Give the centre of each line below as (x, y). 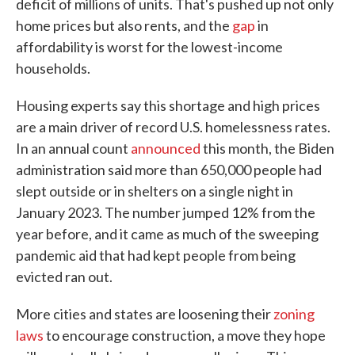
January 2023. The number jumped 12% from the (166, 212)
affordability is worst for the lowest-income (149, 47)
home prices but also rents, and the (124, 25)
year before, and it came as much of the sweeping (167, 234)
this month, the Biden (267, 148)
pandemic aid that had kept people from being (156, 255)
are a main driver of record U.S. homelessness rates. (173, 127)
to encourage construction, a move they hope (185, 335)
